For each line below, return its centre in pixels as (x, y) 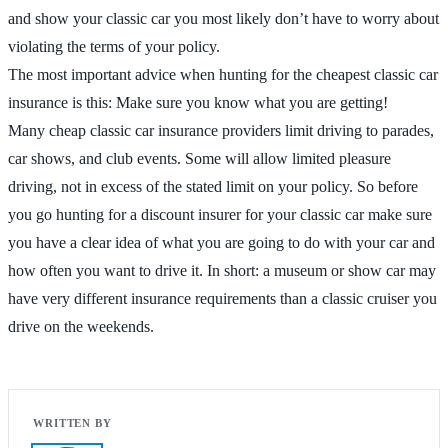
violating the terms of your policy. (114, 46)
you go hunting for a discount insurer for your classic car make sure (220, 214)
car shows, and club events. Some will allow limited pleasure (199, 158)
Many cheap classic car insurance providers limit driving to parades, (221, 130)
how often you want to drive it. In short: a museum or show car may (222, 270)
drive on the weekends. (81, 326)
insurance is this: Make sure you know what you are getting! (198, 102)
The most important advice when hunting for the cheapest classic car (223, 74)
